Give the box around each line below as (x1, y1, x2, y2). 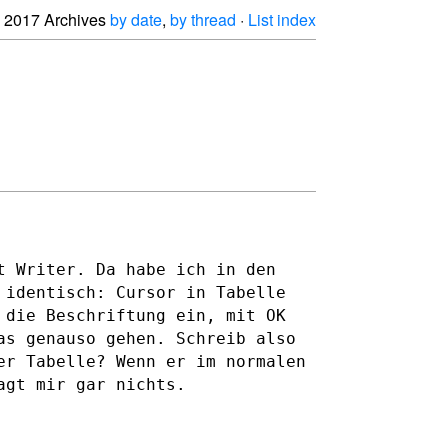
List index (248, 8, 316, 31)
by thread (170, 8, 236, 31)
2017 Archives (4, 8, 110, 31)
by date (110, 8, 162, 31)
